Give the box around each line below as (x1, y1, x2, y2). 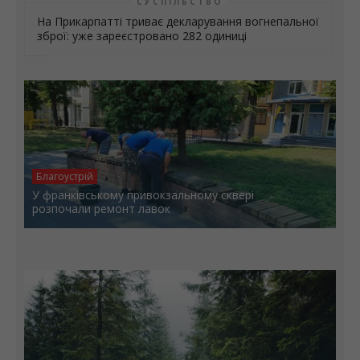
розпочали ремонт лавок (32, 201, 170, 217)
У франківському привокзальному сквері (32, 187, 254, 203)
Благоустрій (36, 170, 93, 184)
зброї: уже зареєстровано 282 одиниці (37, 28, 247, 44)
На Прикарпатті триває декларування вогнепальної (37, 14, 319, 30)
